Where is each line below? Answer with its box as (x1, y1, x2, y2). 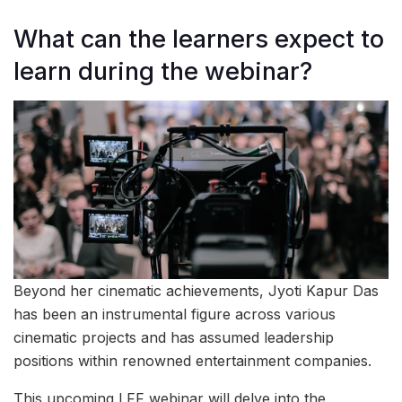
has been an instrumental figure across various (13, 305, 336, 324)
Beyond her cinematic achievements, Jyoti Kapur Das (13, 282, 379, 301)
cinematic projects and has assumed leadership (13, 328, 334, 347)
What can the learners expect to (13, 23, 384, 54)
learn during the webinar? (13, 56, 312, 86)
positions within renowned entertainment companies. (13, 352, 371, 371)
